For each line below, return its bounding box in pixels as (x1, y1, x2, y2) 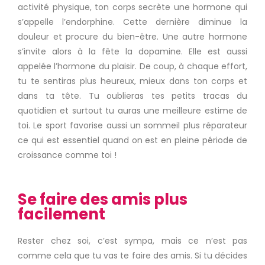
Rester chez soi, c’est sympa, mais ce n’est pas (18, 235, 247, 247)
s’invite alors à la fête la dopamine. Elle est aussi (18, 46, 247, 57)
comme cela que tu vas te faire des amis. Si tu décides (18, 250, 247, 261)
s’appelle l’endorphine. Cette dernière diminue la (18, 16, 247, 28)
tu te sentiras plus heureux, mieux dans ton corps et (18, 75, 247, 87)
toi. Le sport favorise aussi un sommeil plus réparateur (18, 119, 247, 131)
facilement (18, 203, 105, 225)
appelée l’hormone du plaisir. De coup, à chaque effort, (18, 60, 247, 72)
